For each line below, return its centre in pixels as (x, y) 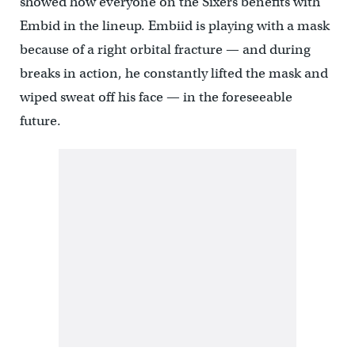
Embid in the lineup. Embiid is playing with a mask (174, 25)
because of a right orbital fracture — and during (165, 49)
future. (40, 120)
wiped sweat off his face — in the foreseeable (156, 97)
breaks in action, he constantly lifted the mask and (174, 73)
